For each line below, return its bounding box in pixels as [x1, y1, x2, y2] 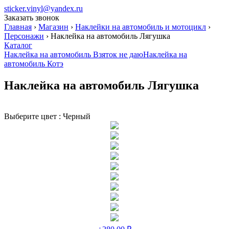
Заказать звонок [4, 13, 59, 22]
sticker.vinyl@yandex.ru [4, 4, 83, 13]
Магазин [38, 22, 68, 31]
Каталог [4, 41, 32, 50]
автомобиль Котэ [4, 59, 63, 68]
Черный [63, 111, 90, 121]
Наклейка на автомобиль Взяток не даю [4, 50, 143, 59]
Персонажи [4, 32, 44, 40]
